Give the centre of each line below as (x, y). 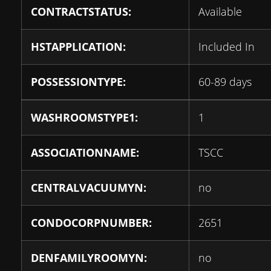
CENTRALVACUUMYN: (89, 188)
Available (220, 12)
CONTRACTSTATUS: (81, 12)
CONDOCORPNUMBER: (91, 223)
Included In (227, 47)
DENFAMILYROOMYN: (89, 258)
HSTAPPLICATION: (78, 47)
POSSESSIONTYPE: (78, 82)
